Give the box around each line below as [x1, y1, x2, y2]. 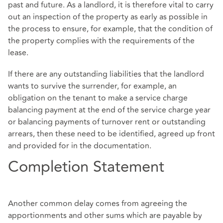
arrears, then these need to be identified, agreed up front [8, 128, 215, 140]
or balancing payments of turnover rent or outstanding [8, 116, 206, 128]
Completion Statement [8, 155, 164, 179]
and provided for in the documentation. [8, 140, 151, 152]
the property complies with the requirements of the [8, 35, 195, 47]
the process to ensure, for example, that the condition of [8, 23, 213, 35]
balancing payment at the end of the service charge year [8, 104, 211, 116]
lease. [8, 47, 28, 59]
